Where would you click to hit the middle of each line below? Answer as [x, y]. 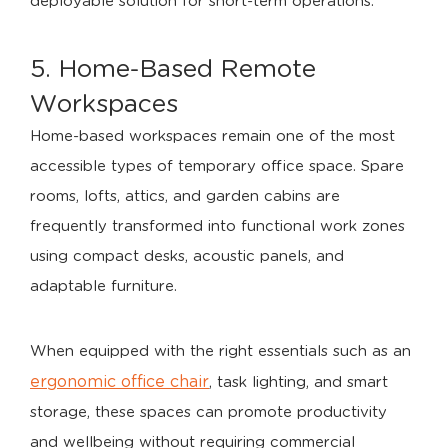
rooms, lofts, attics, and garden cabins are [185, 196]
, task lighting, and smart [298, 382]
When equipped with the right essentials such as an [220, 351]
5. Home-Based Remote [173, 69]
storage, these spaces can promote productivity [208, 412]
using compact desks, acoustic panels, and [187, 256]
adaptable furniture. [103, 286]
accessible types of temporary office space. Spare [217, 166]
